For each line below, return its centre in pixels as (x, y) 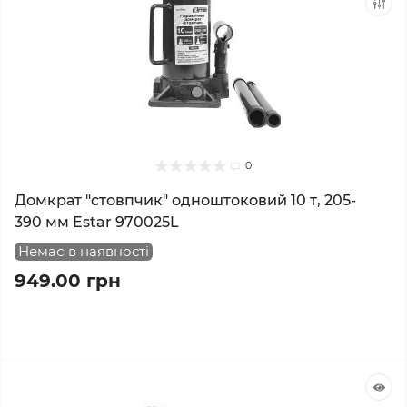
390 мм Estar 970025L (97, 222)
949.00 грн (68, 281)
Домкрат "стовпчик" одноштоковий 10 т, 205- (185, 200)
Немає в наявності (84, 251)
